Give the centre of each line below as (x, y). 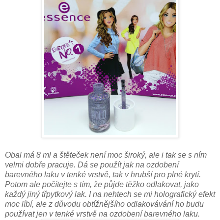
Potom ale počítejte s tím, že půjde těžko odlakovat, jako (102, 184)
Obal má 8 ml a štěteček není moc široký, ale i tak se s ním (106, 155)
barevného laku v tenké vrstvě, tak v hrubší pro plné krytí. (103, 174)
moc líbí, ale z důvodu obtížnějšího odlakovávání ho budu (104, 204)
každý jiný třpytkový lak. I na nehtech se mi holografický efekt (110, 194)
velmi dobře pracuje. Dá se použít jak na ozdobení (92, 165)
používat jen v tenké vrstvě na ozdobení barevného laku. (102, 214)
